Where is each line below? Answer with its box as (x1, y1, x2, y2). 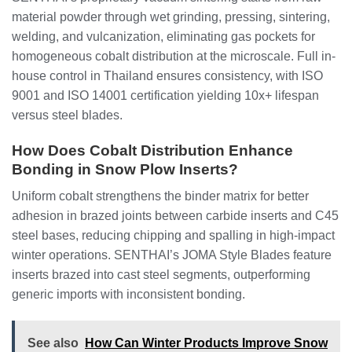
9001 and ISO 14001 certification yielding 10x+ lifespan (12, 88, 319, 102)
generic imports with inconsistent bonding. (12, 288, 245, 302)
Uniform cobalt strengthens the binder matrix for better (12, 189, 309, 203)
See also (27, 336, 79, 350)
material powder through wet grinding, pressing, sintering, (12, 9, 330, 24)
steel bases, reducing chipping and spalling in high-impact (12, 229, 335, 243)
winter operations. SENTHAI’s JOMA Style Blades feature (12, 248, 332, 262)
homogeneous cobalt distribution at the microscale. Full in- (12, 49, 335, 63)
